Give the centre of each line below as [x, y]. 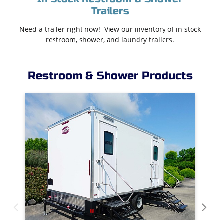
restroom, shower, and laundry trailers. [110, 40]
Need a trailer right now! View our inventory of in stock [110, 29]
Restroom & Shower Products [110, 76]
